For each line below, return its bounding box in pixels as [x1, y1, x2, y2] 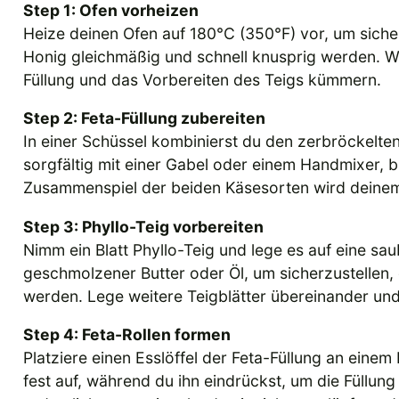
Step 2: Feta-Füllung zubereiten [23, 109, 265, 128]
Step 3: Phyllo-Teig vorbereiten [23, 216, 264, 236]
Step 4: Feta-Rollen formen [23, 325, 231, 345]
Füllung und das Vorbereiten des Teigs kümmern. [23, 69, 381, 89]
